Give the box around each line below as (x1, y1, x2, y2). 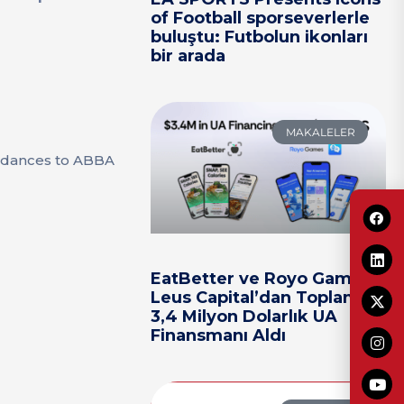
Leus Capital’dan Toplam (151, 288, 361, 308)
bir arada (151, 46, 226, 67)
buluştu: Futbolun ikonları (151, 27, 369, 48)
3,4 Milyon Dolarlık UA (151, 307, 338, 327)
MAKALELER (285, 124, 355, 139)
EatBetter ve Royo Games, (151, 269, 377, 289)
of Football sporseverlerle (151, 8, 371, 29)
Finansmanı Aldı (151, 326, 287, 346)
